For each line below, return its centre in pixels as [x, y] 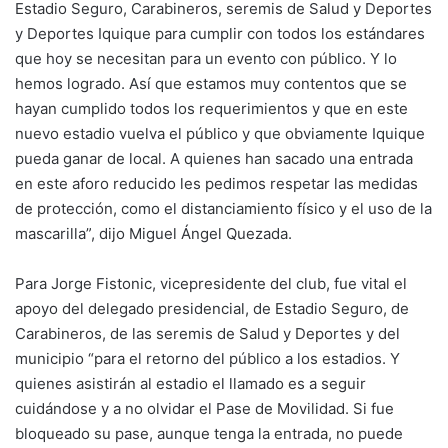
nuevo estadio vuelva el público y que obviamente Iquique [220, 133]
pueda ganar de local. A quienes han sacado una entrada [214, 158]
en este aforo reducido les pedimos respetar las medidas [216, 183]
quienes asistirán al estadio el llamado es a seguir [190, 383]
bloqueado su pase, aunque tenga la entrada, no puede [209, 433]
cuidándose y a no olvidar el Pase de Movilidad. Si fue [204, 408]
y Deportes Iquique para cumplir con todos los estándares [220, 33]
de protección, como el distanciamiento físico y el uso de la [223, 208]
